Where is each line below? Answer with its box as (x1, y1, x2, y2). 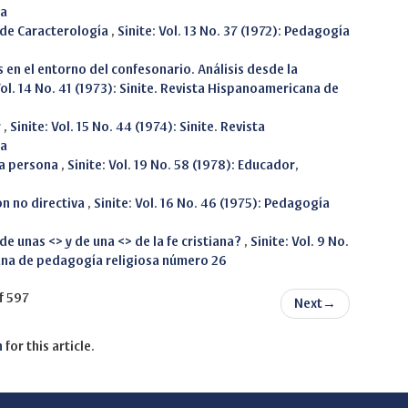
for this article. (3, 340, 95, 353)
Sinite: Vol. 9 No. (250, 235, 349, 249)
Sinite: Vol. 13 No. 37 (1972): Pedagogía (117, 25, 350, 38)
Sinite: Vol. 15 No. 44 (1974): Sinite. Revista (10, 120, 265, 134)
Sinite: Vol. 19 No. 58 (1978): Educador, (67, 158, 299, 172)
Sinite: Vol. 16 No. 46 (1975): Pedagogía (94, 197, 330, 210)
